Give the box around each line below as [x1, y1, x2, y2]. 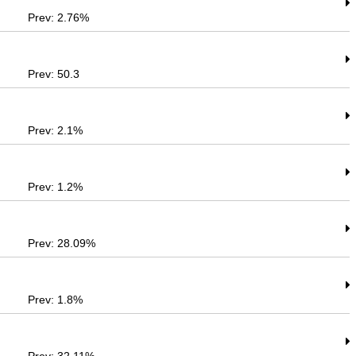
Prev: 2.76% [28, 11, 90, 24]
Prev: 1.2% [28, 180, 83, 193]
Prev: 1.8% [28, 293, 83, 306]
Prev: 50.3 [28, 68, 80, 80]
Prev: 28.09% [28, 237, 96, 250]
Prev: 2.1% [28, 124, 83, 137]
